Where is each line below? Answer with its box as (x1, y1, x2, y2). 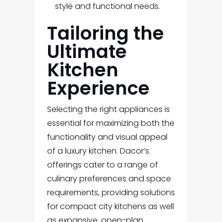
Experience (47, 75, 150, 102)
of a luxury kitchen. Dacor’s (47, 145, 149, 157)
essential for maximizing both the (47, 117, 174, 129)
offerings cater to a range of (47, 159, 158, 171)
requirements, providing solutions (47, 187, 175, 199)
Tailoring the (47, 20, 164, 47)
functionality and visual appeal (47, 131, 167, 143)
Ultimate (47, 39, 127, 65)
